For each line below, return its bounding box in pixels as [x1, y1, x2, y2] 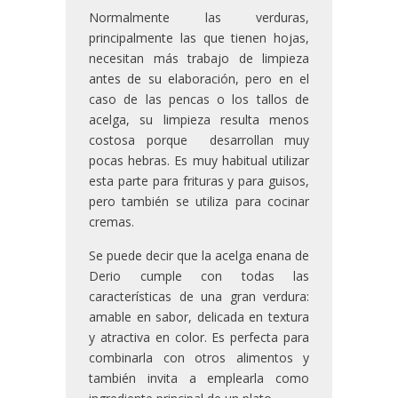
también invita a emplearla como [89, 370, 309, 387]
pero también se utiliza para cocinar [89, 193, 309, 211]
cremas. [89, 213, 134, 231]
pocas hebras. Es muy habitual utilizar [89, 152, 309, 170]
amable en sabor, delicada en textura [89, 308, 309, 326]
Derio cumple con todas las [89, 267, 309, 285]
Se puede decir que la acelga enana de [89, 247, 309, 265]
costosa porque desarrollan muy [89, 131, 309, 149]
